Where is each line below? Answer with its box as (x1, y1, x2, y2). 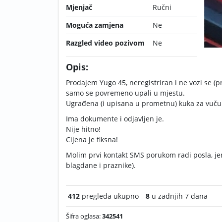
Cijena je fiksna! (66, 135, 118, 144)
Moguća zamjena (66, 20, 123, 30)
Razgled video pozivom (66, 38, 145, 48)
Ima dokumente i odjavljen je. (66, 114, 164, 123)
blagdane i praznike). (66, 161, 136, 170)
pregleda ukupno (80, 191, 139, 201)
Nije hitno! (66, 124, 101, 134)
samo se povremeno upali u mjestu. (66, 88, 185, 98)
